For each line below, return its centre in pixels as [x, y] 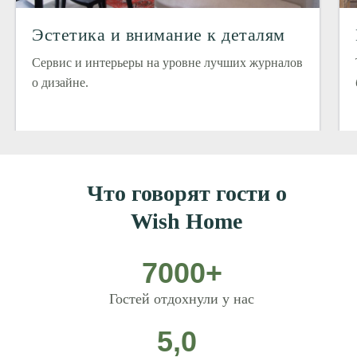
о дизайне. [60, 82]
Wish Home [186, 221]
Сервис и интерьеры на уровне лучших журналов [167, 62]
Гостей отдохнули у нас [182, 298]
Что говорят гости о [186, 193]
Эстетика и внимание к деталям [159, 34]
